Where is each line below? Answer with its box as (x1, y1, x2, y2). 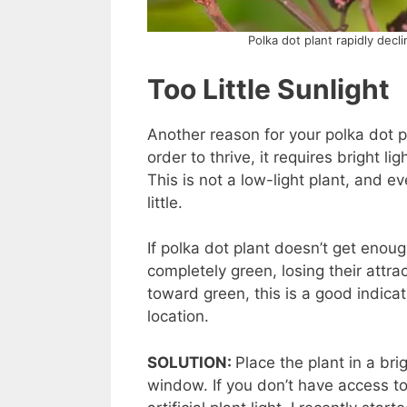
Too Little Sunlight (147, 72, 390, 105)
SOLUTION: (147, 352, 235, 372)
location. (147, 307, 209, 326)
